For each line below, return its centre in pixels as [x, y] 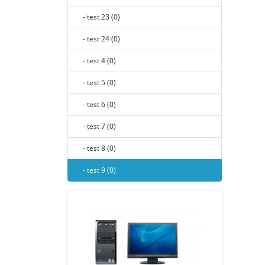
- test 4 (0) [97, 61]
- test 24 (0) [99, 39]
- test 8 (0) [97, 148]
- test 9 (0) [97, 170]
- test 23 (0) [99, 17]
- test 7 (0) [97, 126]
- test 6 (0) [97, 104]
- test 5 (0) [97, 83]
